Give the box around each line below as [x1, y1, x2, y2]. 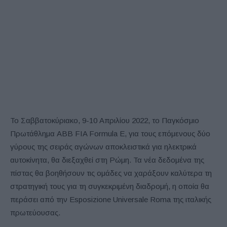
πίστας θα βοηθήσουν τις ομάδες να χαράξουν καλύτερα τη [10, 168, 212, 177]
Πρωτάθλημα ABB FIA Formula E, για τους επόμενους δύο [10, 129, 210, 138]
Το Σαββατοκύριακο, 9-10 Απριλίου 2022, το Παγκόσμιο [10, 116, 199, 125]
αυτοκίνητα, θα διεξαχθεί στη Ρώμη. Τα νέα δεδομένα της [10, 155, 204, 164]
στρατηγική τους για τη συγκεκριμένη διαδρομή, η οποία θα [10, 181, 209, 191]
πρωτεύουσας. [10, 208, 60, 217]
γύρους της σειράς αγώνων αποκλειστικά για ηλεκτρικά [10, 142, 197, 151]
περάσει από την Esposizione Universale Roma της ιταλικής [10, 195, 211, 204]
